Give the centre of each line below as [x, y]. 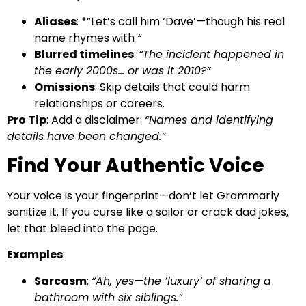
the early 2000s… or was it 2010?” [122, 70]
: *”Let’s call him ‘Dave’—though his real [181, 21]
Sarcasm [60, 281]
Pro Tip [27, 120]
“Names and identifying [209, 120]
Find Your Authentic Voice [136, 166]
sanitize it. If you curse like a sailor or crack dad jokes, [148, 212]
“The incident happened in [211, 54]
